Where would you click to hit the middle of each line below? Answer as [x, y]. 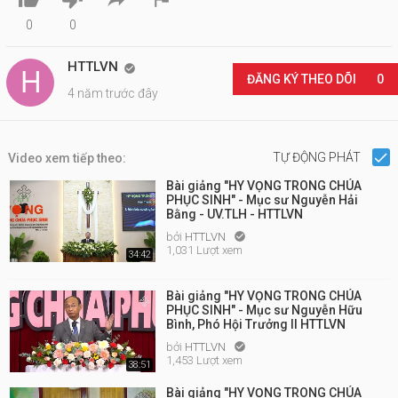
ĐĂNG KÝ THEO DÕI [302, 79]
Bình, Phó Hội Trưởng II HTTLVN [256, 324]
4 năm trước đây [113, 93]
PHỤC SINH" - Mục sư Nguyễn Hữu [264, 310]
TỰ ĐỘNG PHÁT [318, 157]
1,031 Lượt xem [204, 250]
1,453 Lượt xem [204, 360]
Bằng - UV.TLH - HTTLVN [235, 214]
